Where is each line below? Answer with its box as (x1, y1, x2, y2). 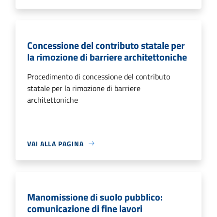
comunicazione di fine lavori (27, 201, 142, 216)
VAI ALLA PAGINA (27, 138, 84, 149)
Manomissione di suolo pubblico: (27, 189, 163, 204)
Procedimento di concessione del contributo (27, 70, 170, 82)
